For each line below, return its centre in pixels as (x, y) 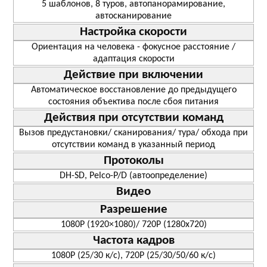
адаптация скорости (133, 59)
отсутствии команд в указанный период (133, 145)
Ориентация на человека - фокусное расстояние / (133, 47)
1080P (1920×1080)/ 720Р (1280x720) (133, 224)
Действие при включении (133, 74)
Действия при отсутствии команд (133, 117)
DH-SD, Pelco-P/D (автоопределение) (133, 176)
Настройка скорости (133, 32)
